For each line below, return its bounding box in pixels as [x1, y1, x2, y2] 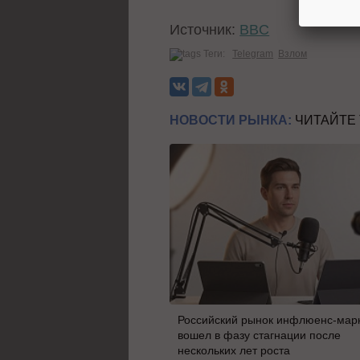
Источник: [170, 21, 240, 38]
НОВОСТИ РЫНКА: [170, 112, 292, 127]
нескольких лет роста [178, 343, 291, 357]
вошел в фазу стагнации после [178, 328, 342, 342]
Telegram [232, 47, 274, 59]
